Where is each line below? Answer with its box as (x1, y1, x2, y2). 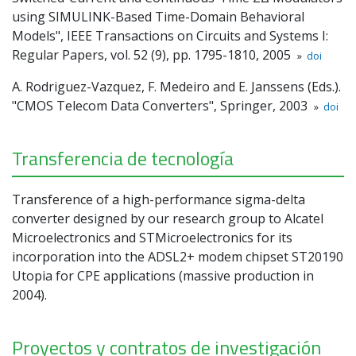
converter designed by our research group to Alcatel (12, 209, 323, 227)
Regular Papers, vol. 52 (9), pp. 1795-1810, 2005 (12, 45, 297, 64)
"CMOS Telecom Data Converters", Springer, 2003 (12, 96, 314, 114)
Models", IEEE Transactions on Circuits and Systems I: (12, 26, 328, 44)
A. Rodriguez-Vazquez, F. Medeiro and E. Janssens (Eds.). (12, 77, 341, 95)
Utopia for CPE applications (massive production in (12, 266, 314, 284)
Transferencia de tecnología (12, 143, 234, 172)
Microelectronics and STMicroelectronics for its (12, 228, 292, 246)
